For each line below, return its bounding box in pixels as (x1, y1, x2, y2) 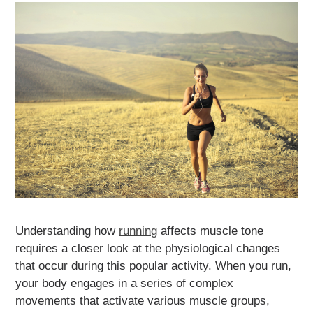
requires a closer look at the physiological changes (15, 241, 281, 255)
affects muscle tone (157, 224, 264, 238)
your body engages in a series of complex (15, 276, 234, 290)
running (119, 224, 158, 238)
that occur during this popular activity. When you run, (15, 259, 292, 272)
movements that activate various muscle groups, (15, 293, 270, 307)
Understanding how (15, 224, 119, 238)
